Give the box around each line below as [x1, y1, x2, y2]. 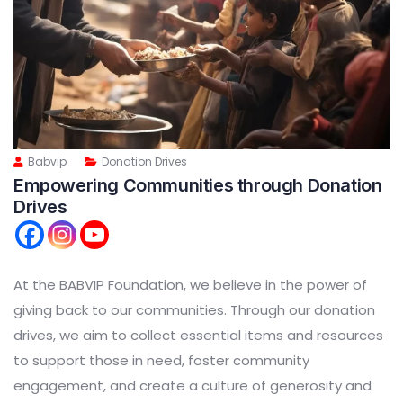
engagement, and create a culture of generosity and [13, 375, 372, 395]
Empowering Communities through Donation [13, 174, 382, 196]
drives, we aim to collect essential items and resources [13, 325, 383, 345]
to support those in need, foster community [13, 350, 309, 370]
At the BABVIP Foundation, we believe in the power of [13, 274, 367, 294]
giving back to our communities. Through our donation [13, 300, 375, 319]
